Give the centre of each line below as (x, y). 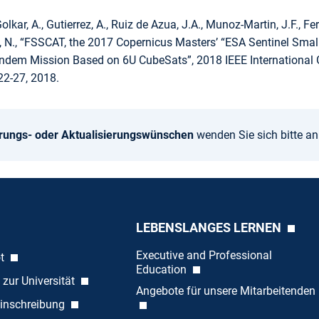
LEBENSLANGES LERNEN (210, 228)
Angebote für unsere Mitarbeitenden (225, 291)
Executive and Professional (204, 256)
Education (162, 270)
